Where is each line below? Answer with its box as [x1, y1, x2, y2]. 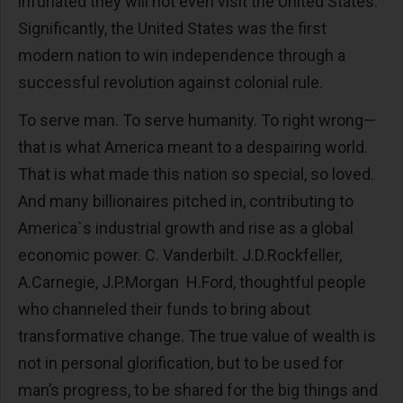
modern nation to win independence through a [18, 46, 345, 65]
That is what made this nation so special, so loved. [18, 165, 374, 184]
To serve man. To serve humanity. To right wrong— [18, 111, 376, 130]
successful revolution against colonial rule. [18, 73, 327, 92]
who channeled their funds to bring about [18, 300, 310, 318]
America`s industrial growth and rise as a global [18, 219, 354, 237]
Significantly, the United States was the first [18, 19, 327, 38]
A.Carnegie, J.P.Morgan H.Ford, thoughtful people [18, 273, 366, 291]
